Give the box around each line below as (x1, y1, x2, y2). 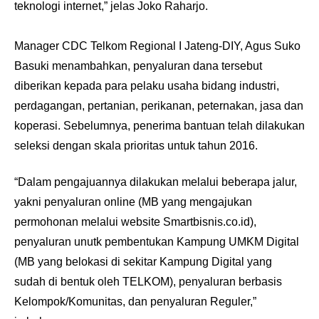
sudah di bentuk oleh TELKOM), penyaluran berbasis (14, 276, 282, 288)
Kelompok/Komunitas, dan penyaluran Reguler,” (14, 296, 256, 308)
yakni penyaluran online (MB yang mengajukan (14, 196, 252, 208)
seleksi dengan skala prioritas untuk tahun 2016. (14, 140, 258, 152)
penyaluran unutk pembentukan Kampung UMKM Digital (14, 236, 299, 248)
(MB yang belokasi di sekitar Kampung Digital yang (14, 256, 272, 268)
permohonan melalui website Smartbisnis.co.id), (14, 216, 256, 228)
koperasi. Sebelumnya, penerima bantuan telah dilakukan (14, 120, 305, 132)
